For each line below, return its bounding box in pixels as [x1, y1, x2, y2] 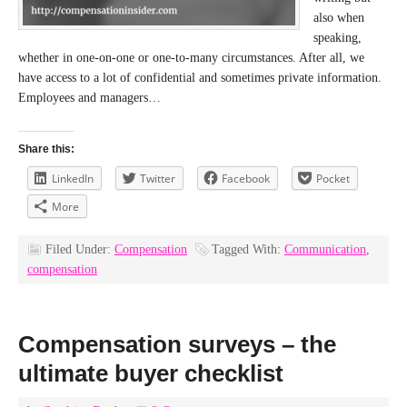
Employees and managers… [18, 91, 161, 104]
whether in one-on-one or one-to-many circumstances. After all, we [18, 51, 364, 65]
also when [313, 11, 364, 25]
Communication [284, 243, 366, 256]
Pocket [316, 171, 350, 186]
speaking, [313, 31, 362, 45]
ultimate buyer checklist [18, 360, 283, 387]
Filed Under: [45, 243, 114, 256]
